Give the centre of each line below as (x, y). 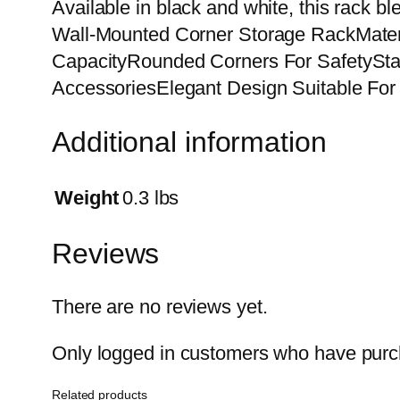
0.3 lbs (151, 197)
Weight (87, 197)
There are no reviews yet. (160, 306)
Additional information (189, 142)
